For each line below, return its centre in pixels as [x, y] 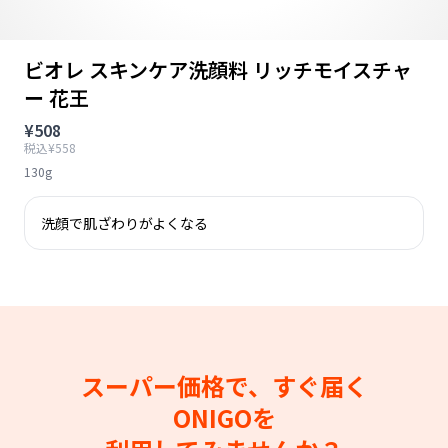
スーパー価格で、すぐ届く [224, 385]
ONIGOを [224, 417]
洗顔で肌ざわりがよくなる [124, 223]
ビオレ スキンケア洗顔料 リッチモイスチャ [218, 69]
